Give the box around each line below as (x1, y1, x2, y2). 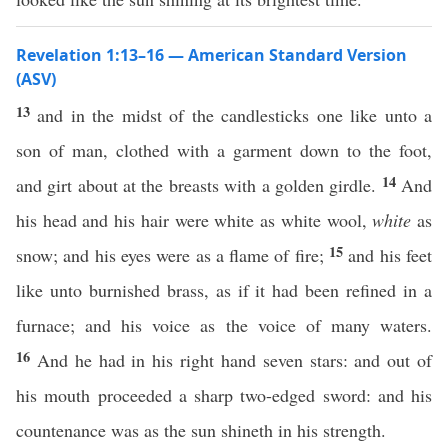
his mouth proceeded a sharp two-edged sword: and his (16, 383, 432, 407)
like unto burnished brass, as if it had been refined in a (16, 278, 432, 302)
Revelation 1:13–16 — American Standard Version (16, 44, 407, 66)
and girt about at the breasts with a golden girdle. (16, 173, 382, 197)
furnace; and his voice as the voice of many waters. (16, 313, 432, 337)
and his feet (348, 243, 433, 267)
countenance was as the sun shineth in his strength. (16, 418, 386, 442)
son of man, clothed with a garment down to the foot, (16, 138, 432, 162)
